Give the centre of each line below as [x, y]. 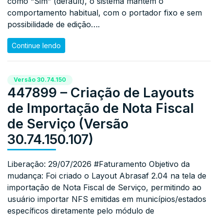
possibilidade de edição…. [54, 25]
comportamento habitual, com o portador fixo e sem [105, 13]
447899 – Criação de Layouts [101, 93]
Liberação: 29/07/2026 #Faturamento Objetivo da [99, 164]
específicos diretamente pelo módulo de [81, 211]
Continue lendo [36, 46]
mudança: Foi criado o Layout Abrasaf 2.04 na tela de [107, 176]
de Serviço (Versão [68, 124]
